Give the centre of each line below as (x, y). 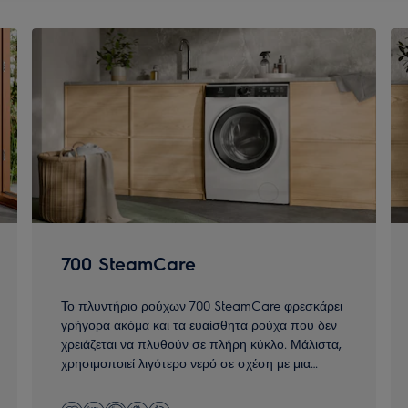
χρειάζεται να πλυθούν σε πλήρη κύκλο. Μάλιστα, (201, 344)
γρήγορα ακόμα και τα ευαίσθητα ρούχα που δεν (199, 325)
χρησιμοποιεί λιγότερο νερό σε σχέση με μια (185, 363)
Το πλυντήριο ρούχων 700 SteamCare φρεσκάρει (201, 306)
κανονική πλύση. (108, 382)
